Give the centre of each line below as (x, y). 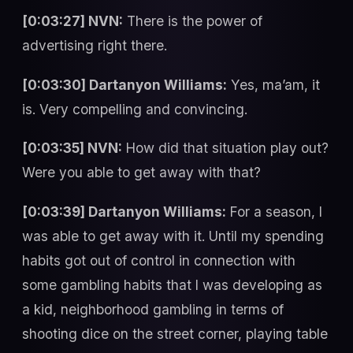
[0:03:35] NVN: (72, 148)
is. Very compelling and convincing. (135, 109)
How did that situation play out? (225, 148)
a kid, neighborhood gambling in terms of (153, 309)
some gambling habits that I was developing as (172, 284)
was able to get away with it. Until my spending (173, 236)
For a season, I (274, 211)
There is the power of (193, 21)
